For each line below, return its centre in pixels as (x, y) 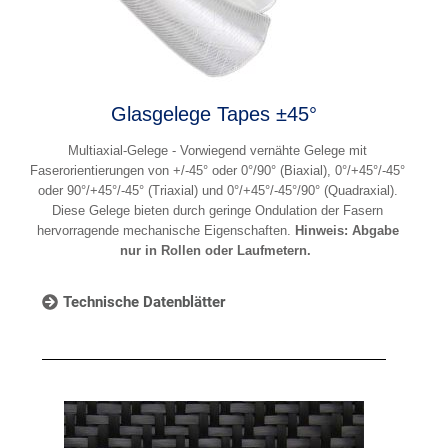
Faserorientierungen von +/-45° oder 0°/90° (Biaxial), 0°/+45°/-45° (218, 170)
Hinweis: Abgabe (346, 230)
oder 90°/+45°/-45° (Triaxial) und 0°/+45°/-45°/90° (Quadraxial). (217, 190)
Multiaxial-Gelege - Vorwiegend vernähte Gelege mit (218, 150)
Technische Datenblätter (144, 302)
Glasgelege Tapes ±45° (213, 113)
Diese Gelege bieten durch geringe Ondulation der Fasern (218, 210)
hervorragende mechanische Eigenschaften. (165, 230)
